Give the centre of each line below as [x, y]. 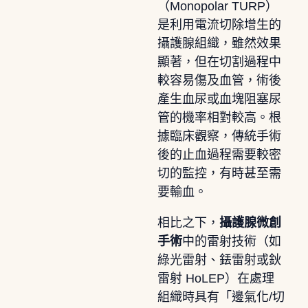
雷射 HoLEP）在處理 [216, 278]
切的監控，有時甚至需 [219, 173]
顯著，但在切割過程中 [219, 62]
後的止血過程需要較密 [219, 154]
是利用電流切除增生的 [219, 24]
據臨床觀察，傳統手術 [219, 136]
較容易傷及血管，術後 [219, 80]
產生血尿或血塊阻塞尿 [219, 99]
